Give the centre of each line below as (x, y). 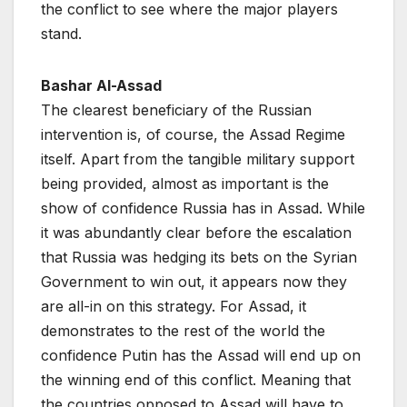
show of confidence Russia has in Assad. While (203, 208)
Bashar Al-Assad (101, 85)
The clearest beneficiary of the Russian (176, 109)
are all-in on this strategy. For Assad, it (174, 306)
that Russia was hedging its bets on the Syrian (199, 257)
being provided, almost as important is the (185, 183)
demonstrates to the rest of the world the (183, 330)
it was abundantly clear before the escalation (196, 232)
